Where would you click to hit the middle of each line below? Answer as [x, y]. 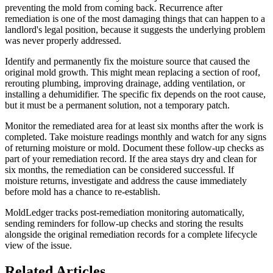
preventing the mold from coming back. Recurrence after [114, 8]
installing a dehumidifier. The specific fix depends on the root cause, [135, 94]
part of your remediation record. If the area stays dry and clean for [131, 159]
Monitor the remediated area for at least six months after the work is [134, 126]
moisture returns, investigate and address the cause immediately [126, 181]
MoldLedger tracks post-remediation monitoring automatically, [125, 213]
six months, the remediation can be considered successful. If [119, 170]
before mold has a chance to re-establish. [83, 192]
